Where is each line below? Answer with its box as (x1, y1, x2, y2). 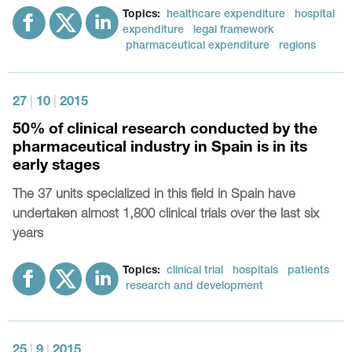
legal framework (193, 25, 274, 37)
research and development (126, 281, 264, 293)
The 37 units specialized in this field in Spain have (13, 189, 296, 203)
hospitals (233, 266, 279, 277)
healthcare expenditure (167, 9, 286, 21)
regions (279, 41, 317, 53)
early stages (13, 159, 101, 175)
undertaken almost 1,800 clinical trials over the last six (13, 208, 320, 222)
